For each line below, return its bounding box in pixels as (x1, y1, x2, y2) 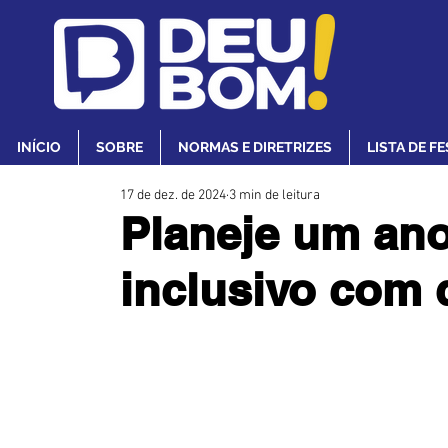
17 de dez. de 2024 (120, 187, 226, 204)
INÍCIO (17, 139, 61, 155)
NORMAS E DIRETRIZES (178, 139, 332, 155)
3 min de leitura (229, 187, 320, 204)
